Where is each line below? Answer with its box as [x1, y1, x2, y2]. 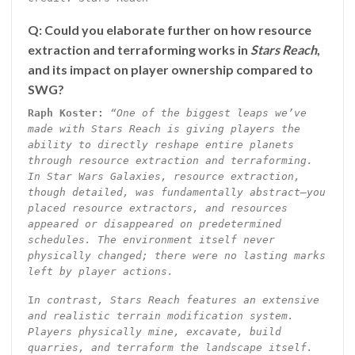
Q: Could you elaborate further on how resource [27, 21, 311, 37]
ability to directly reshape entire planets [27, 138, 294, 151]
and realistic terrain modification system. [27, 310, 294, 323]
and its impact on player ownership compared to [27, 61, 313, 77]
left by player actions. [27, 265, 174, 277]
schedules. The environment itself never [27, 233, 275, 246]
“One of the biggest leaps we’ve [109, 106, 307, 119]
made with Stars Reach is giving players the [27, 122, 300, 135]
